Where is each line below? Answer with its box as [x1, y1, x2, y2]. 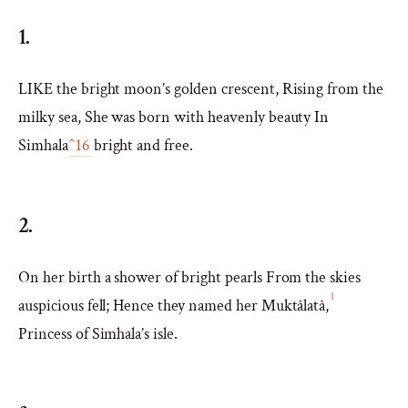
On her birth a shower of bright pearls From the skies [18, 267, 362, 288]
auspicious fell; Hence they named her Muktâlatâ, [18, 295, 330, 316]
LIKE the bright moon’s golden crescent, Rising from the [18, 78, 384, 99]
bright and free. [89, 135, 194, 156]
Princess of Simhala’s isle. [18, 323, 178, 344]
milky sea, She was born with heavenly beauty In [18, 107, 330, 127]
